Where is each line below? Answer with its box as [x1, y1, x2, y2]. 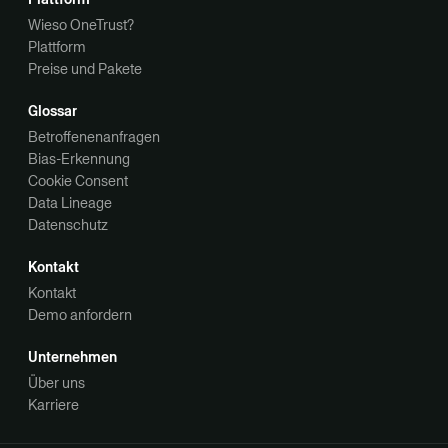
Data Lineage [28, 192, 112, 213]
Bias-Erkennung [28, 148, 130, 169]
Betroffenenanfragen [28, 126, 160, 147]
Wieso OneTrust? [28, 14, 134, 35]
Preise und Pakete [28, 58, 142, 79]
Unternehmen [28, 346, 117, 367]
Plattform [28, 36, 86, 57]
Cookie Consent [28, 170, 128, 191]
